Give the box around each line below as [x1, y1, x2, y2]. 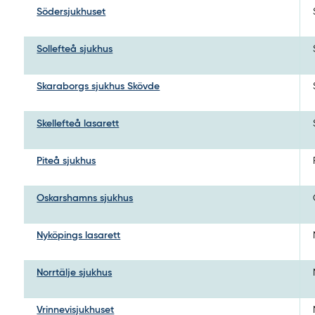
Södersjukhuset [37, 6, 106, 17]
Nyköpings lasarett [37, 230, 121, 240]
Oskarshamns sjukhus [37, 193, 134, 203]
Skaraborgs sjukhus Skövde [37, 81, 160, 91]
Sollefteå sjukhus [37, 44, 113, 54]
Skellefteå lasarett [37, 118, 120, 129]
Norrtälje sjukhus [37, 267, 112, 278]
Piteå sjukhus [37, 155, 96, 166]
